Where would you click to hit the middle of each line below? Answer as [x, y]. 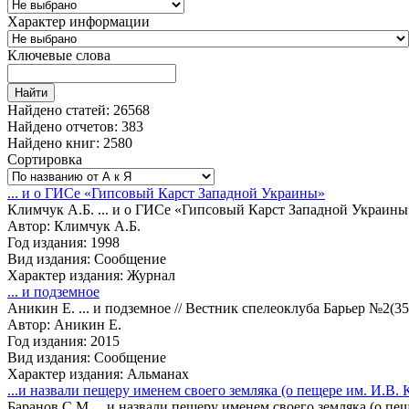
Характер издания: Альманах [98, 373]
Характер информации [79, 21]
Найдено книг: [55, 142]
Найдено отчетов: [64, 126]
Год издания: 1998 [63, 242]
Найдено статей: [60, 110]
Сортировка [45, 159]
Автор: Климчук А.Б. [74, 225]
